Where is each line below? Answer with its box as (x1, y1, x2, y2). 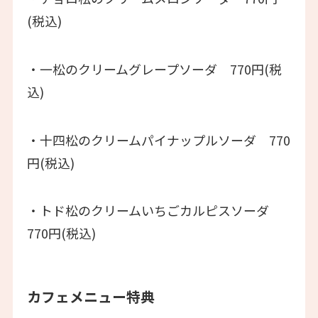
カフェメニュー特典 (26, 285, 155, 307)
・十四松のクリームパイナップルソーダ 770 (26, 130, 290, 149)
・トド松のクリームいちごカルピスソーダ (26, 201, 282, 220)
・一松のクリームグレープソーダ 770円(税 (26, 59, 282, 78)
